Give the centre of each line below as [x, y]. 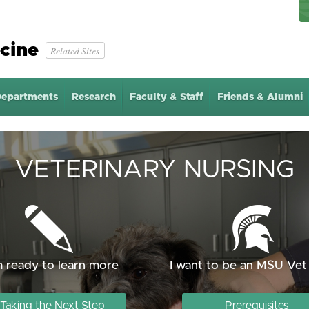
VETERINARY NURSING [154, 170]
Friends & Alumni [260, 97]
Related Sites [75, 50]
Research [93, 97]
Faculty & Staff [166, 97]
